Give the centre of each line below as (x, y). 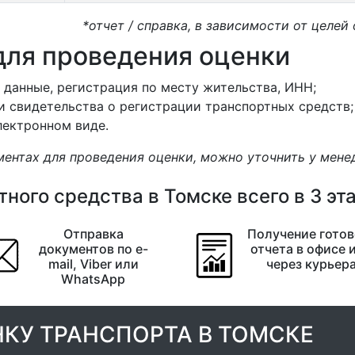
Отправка (93, 234)
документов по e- (93, 249)
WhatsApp (94, 279)
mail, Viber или (93, 264)
